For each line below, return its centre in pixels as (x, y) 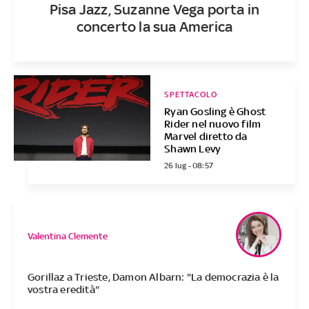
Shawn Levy (193, 149)
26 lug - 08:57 (189, 166)
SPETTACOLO (191, 95)
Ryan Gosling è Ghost (215, 112)
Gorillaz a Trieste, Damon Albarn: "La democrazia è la (153, 277)
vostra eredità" (63, 290)
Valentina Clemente (67, 236)
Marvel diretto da (206, 137)
